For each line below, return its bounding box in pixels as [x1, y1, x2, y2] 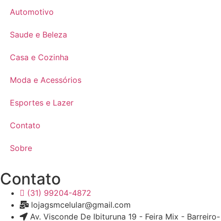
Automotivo [10, 7, 54, 17]
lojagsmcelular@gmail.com [31, 200, 131, 210]
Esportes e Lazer [10, 98, 74, 108]
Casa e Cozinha [10, 52, 69, 63]
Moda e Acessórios [10, 75, 81, 85]
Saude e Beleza [10, 30, 67, 40]
